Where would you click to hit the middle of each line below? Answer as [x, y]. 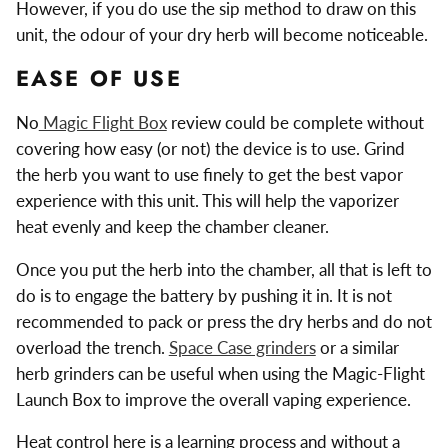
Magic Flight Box [102, 122]
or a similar [357, 347]
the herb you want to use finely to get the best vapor [209, 174]
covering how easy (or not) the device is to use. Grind [210, 148]
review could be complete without [295, 122]
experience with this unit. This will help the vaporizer [207, 200]
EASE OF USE [98, 78]
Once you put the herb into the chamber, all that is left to [223, 269]
